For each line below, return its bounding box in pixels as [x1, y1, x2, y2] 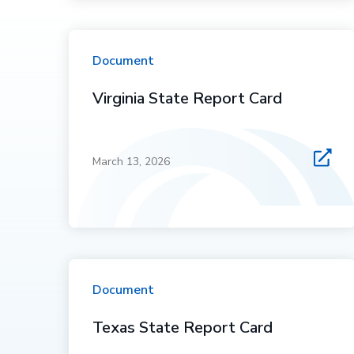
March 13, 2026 [92, 154, 171, 169]
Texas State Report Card [92, 317, 273, 338]
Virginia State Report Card [92, 88, 283, 109]
